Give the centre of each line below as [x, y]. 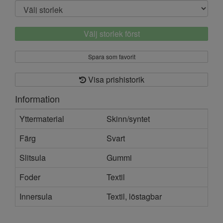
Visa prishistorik [115, 79]
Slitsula [33, 157]
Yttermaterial [42, 118]
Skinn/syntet [128, 118]
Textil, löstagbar [134, 196]
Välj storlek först [111, 33]
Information [37, 98]
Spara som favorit [111, 56]
